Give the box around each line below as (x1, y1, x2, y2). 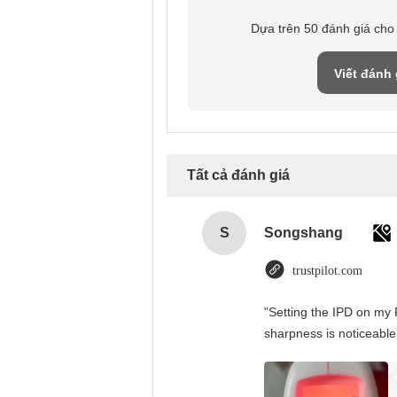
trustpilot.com (292, 264, 362, 277)
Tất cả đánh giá (187, 167, 290, 183)
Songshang (264, 225, 343, 240)
